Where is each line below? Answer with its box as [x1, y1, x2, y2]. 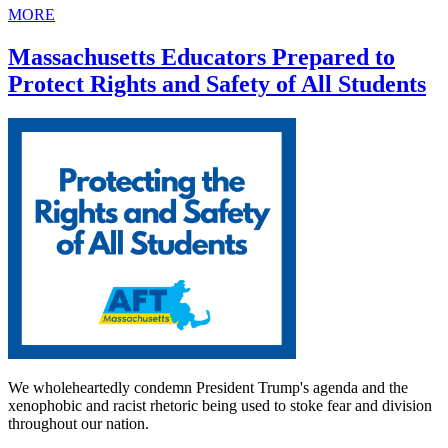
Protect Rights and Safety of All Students [8, 71, 426, 98]
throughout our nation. [8, 415, 149, 433]
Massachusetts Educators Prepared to [8, 44, 395, 71]
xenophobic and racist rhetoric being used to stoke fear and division [8, 397, 432, 415]
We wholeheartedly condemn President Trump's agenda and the [8, 379, 408, 397]
